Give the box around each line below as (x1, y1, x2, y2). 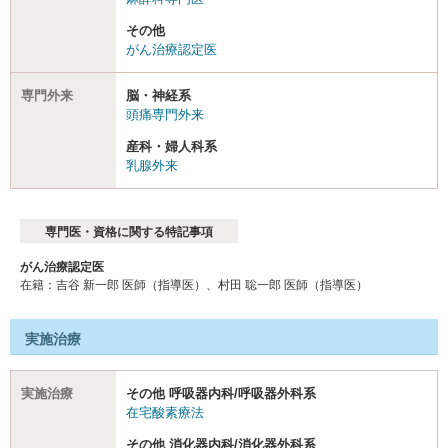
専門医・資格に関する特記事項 (45, 224, 213, 239)
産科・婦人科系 (126, 138, 217, 154)
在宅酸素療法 (126, 404, 204, 420)
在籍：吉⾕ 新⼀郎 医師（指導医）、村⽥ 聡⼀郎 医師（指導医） (20, 277, 368, 292)
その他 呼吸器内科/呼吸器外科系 (126, 385, 316, 401)
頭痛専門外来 (126, 106, 204, 122)
